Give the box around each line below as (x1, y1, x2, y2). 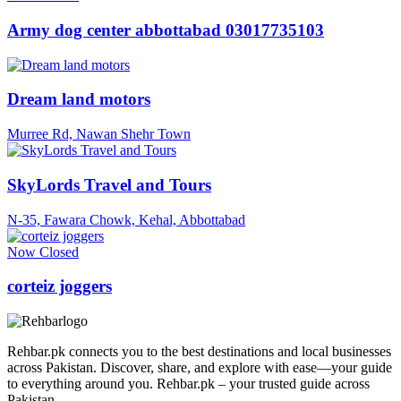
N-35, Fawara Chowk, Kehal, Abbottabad (7, 211, 245, 227)
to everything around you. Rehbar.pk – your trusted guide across (7, 376, 370, 392)
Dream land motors (7, 90, 150, 109)
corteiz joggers (7, 277, 112, 296)
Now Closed (7, 243, 79, 260)
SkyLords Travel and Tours (7, 175, 211, 194)
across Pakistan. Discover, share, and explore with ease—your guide (7, 360, 392, 376)
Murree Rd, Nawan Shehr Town (7, 126, 191, 142)
